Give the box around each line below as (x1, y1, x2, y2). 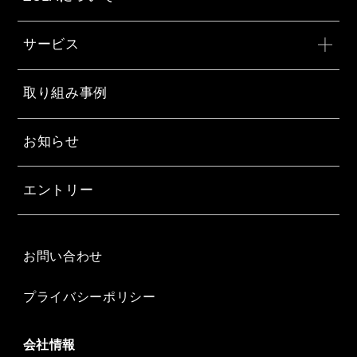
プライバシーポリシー (23, 289, 156, 304)
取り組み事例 (23, 85, 108, 101)
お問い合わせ (23, 249, 103, 263)
